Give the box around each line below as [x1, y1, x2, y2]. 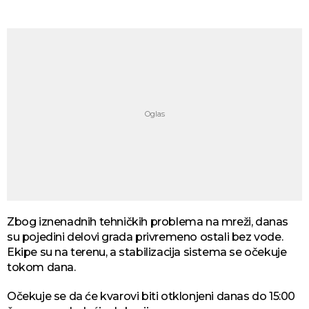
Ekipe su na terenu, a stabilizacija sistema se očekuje [7, 245, 287, 259]
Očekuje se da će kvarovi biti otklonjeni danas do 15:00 [7, 289, 296, 303]
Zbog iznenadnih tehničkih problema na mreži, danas [7, 215, 288, 228]
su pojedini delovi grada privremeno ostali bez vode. [7, 230, 283, 243]
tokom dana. [7, 260, 76, 274]
